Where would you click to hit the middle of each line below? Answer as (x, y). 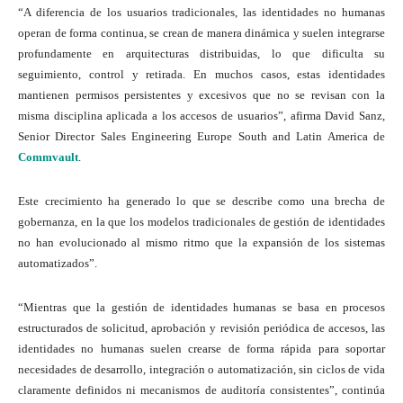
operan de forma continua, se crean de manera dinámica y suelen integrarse (201, 32)
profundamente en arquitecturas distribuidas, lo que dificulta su (201, 53)
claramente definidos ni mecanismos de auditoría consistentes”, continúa (201, 390)
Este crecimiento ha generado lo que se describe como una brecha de (201, 201)
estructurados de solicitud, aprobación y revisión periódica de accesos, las (201, 327)
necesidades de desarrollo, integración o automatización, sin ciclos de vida (201, 369)
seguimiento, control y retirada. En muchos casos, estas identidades (201, 74)
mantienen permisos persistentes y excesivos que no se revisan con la (201, 94)
